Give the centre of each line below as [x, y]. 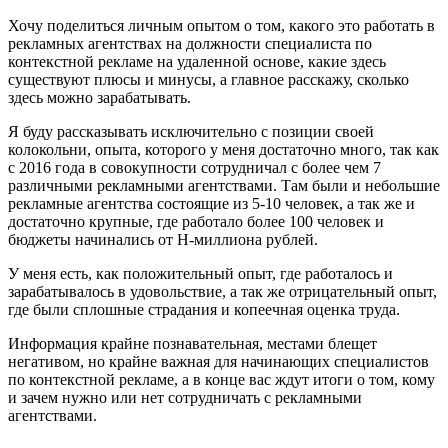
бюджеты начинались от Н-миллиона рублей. [163, 239]
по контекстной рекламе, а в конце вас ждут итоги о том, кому [221, 379]
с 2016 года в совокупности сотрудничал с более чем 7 [194, 167]
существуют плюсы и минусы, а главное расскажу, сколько [208, 79]
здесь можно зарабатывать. [99, 97]
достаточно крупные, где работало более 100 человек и [196, 221]
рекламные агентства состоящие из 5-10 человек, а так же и [211, 203]
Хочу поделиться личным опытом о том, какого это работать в [221, 25]
